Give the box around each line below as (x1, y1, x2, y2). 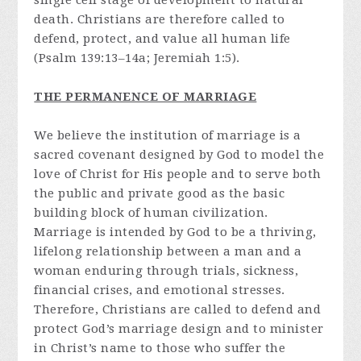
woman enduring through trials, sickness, (34, 263, 299, 279)
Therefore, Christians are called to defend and (34, 302, 322, 317)
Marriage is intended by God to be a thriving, (34, 225, 317, 240)
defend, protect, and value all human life (34, 31, 291, 47)
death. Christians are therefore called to (34, 12, 285, 27)
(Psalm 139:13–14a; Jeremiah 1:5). (34, 51, 240, 66)
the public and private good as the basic (34, 186, 285, 201)
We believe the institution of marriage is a (34, 128, 301, 143)
